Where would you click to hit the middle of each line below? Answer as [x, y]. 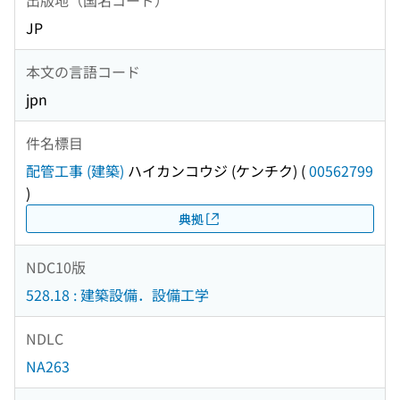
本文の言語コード [83, 71]
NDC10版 [56, 267]
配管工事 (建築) [75, 171]
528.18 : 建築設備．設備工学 [117, 295]
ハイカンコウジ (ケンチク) [211, 171]
